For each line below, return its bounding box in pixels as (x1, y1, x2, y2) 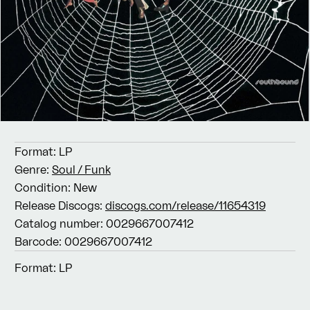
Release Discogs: (15, 199, 102, 212)
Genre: (15, 163, 49, 176)
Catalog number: (15, 217, 103, 230)
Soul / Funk (52, 163, 111, 176)
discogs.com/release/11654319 (105, 199, 266, 212)
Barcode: (15, 235, 62, 248)
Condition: (15, 181, 71, 194)
